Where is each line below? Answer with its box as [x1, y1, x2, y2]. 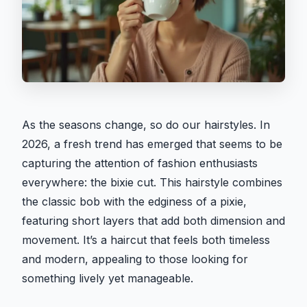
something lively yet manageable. [22, 271, 193, 286]
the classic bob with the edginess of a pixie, [22, 195, 247, 209]
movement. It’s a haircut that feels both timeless [22, 233, 270, 247]
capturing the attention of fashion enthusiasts [22, 156, 258, 171]
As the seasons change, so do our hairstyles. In [22, 118, 270, 132]
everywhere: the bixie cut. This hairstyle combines [22, 175, 282, 190]
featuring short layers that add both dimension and [22, 214, 285, 228]
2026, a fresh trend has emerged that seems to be [22, 137, 282, 151]
